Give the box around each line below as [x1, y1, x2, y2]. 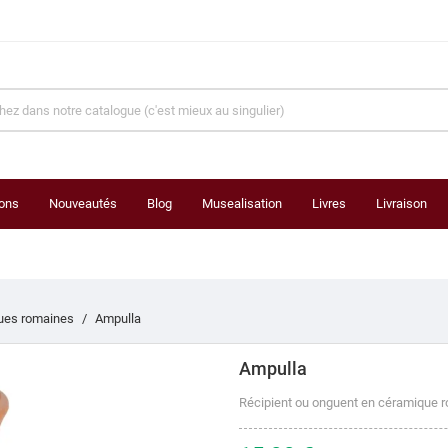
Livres [312, 195, 346, 211]
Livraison [376, 195, 427, 211]
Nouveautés [49, 195, 117, 211]
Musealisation [202, 195, 282, 211]
